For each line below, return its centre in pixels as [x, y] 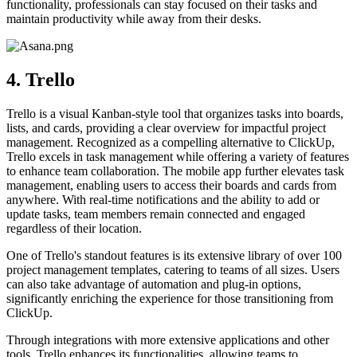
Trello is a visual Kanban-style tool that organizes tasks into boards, [175, 114]
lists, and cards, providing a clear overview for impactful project [166, 128]
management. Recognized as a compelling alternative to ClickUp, [171, 143]
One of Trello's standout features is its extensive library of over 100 [174, 256]
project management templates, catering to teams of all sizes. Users [173, 270]
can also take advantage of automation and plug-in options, [154, 284]
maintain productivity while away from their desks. [134, 19]
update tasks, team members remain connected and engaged [156, 214]
